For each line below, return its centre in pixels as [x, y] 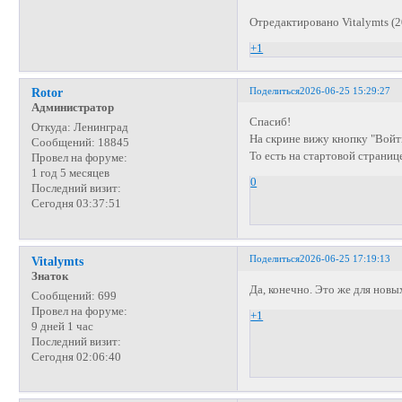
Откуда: [51, 128]
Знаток [49, 276]
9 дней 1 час [62, 326]
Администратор [72, 108]
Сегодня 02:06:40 [76, 357]
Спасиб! [271, 122]
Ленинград [99, 128]
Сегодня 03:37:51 [76, 204]
